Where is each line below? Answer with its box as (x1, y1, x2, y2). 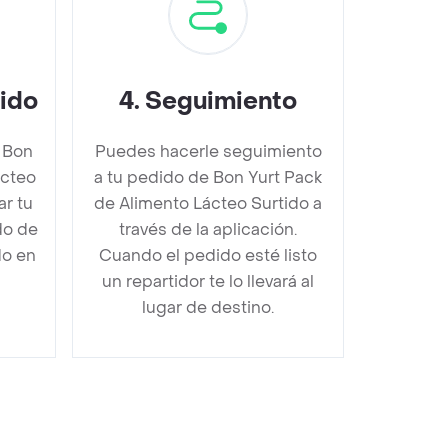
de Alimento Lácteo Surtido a (94, 192, 322, 214)
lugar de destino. (142, 296, 274, 318)
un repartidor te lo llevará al (102, 270, 314, 292)
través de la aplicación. (119, 218, 297, 240)
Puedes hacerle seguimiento (94, 140, 322, 162)
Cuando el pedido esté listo (99, 244, 317, 266)
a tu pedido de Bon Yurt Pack (94, 166, 322, 188)
